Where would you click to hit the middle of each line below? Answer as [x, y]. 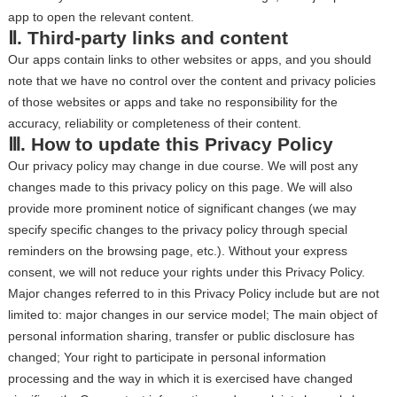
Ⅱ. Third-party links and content [148, 38]
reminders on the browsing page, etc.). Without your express [177, 251]
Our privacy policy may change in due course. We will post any [183, 166]
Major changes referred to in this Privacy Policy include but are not [193, 293]
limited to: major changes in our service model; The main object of [192, 315]
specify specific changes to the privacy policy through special [177, 230]
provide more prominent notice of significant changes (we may [182, 208]
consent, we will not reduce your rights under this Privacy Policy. [186, 272]
